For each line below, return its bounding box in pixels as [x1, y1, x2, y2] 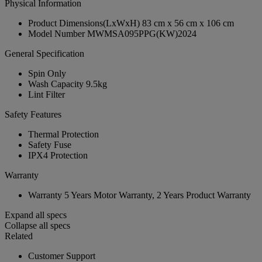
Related [5, 230, 33, 241]
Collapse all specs [5, 220, 70, 230]
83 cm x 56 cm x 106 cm [142, 18, 234, 28]
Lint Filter [28, 89, 65, 99]
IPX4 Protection [28, 150, 88, 160]
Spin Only [28, 68, 66, 78]
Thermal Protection [28, 129, 99, 139]
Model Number [28, 28, 85, 39]
